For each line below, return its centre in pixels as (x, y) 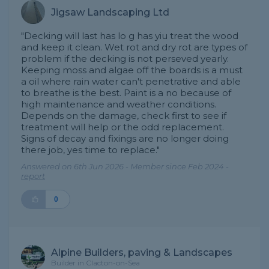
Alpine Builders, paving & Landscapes (142, 252)
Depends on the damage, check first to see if (124, 116)
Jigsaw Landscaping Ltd (110, 12)
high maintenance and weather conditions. (119, 104)
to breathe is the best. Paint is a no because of (126, 93)
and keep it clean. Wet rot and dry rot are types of (134, 47)
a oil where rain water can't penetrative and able (131, 81)
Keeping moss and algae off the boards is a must (132, 70)
